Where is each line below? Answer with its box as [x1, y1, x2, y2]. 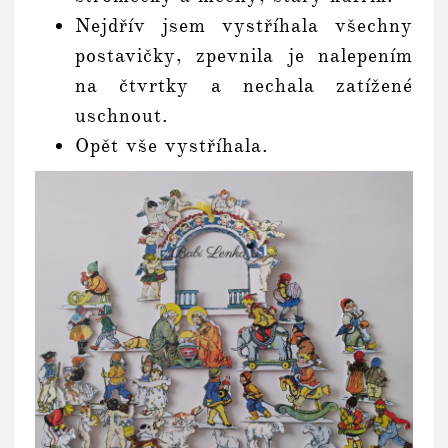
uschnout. [75, 102, 169, 128]
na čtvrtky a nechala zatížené [75, 72, 413, 98]
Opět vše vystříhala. [75, 132, 269, 158]
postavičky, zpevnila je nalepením [75, 42, 413, 68]
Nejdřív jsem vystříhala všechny [75, 12, 413, 38]
